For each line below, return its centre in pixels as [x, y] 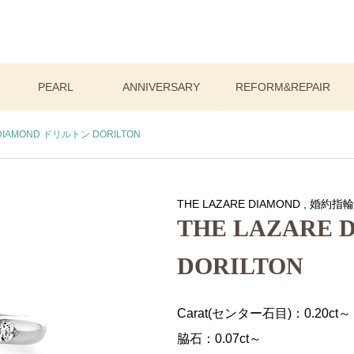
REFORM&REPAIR [282, 87]
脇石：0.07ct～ [219, 339]
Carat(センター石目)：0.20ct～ [264, 313]
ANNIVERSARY [161, 87]
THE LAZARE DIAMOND [239, 204]
